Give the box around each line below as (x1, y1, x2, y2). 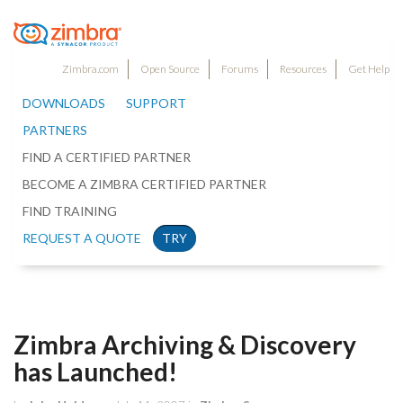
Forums (221, 62, 258, 76)
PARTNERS (22, 122, 87, 139)
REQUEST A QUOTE (22, 230, 141, 246)
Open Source (140, 62, 200, 76)
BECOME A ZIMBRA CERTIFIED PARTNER (22, 176, 266, 193)
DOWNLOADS (22, 95, 105, 112)
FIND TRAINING (22, 203, 117, 219)
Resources (280, 62, 327, 76)
